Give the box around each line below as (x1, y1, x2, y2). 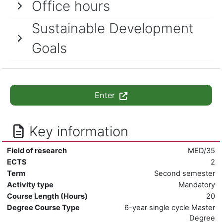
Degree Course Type (7, 203, 80, 212)
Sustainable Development (32, 19, 194, 37)
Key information (29, 122, 128, 140)
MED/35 (188, 146, 215, 155)
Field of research (7, 146, 67, 155)
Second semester (154, 168, 215, 178)
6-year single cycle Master (124, 203, 215, 212)
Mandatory (178, 180, 215, 189)
